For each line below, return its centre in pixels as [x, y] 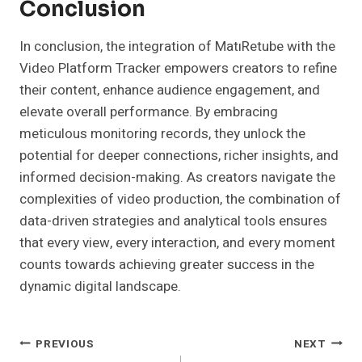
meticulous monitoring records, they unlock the [162, 134]
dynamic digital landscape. [100, 287]
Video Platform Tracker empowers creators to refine [178, 69]
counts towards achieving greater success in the [167, 265]
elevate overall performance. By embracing [149, 112]
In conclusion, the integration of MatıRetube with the [177, 47]
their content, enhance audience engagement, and [170, 90]
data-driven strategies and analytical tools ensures [173, 221]
